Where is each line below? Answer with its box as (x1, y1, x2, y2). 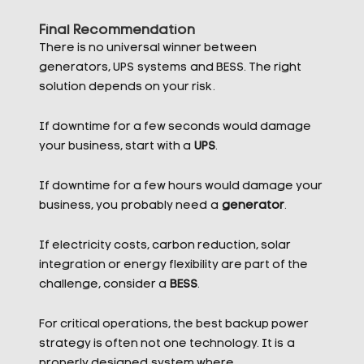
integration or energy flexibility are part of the (38, 259, 308, 271)
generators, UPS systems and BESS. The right (38, 62, 301, 74)
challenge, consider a (38, 279, 170, 291)
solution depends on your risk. (38, 81, 215, 93)
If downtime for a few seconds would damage (38, 121, 311, 133)
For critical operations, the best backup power (38, 318, 309, 331)
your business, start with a (38, 141, 194, 153)
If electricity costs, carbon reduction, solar (38, 240, 291, 252)
